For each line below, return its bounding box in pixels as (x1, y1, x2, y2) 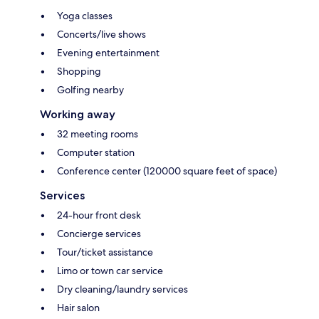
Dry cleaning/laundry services (57, 282, 188, 296)
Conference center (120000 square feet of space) (57, 164, 277, 177)
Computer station (57, 145, 135, 159)
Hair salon (57, 300, 100, 314)
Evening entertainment (57, 46, 159, 59)
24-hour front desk (57, 208, 141, 221)
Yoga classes (57, 9, 113, 22)
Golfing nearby (57, 83, 124, 96)
